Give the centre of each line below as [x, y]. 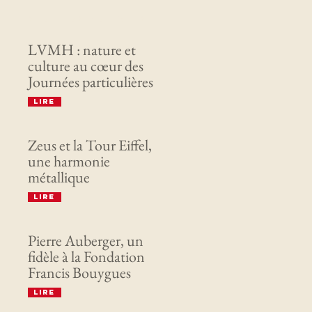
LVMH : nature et [81, 50]
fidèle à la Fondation [86, 257]
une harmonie [69, 161]
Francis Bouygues [79, 273]
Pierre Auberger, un [85, 241]
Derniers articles [86, 19]
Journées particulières [90, 82]
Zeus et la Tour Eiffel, [89, 145]
